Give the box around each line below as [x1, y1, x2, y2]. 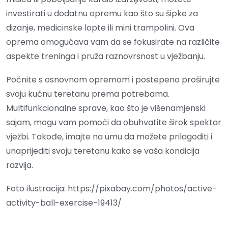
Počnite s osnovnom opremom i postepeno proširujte [6, 74, 220, 86]
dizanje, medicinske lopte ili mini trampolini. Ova [6, 22, 194, 34]
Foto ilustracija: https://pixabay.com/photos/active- [6, 183, 217, 195]
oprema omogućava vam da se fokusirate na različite [6, 36, 220, 48]
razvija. [6, 159, 33, 172]
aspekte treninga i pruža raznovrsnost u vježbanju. [6, 50, 205, 63]
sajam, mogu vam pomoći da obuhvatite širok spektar [6, 117, 221, 129]
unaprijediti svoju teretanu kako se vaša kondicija [6, 145, 199, 157]
